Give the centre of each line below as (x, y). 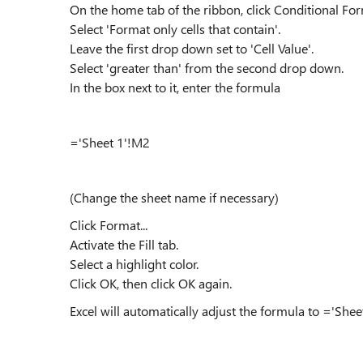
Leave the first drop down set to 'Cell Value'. (192, 48)
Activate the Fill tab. (124, 244)
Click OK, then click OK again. (151, 283)
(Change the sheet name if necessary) (174, 197)
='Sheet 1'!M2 (110, 142)
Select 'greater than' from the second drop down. (207, 68)
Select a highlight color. (134, 264)
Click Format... (109, 225)
